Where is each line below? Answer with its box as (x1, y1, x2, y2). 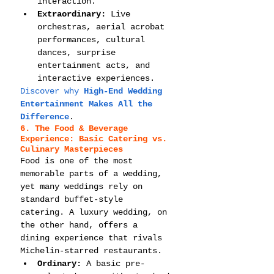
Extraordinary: (37, 9, 106, 19)
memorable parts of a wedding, (20, 168, 167, 179)
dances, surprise (37, 47, 120, 57)
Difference (20, 111, 69, 122)
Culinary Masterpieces (20, 144, 123, 154)
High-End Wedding (84, 86, 167, 96)
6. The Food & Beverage (20, 123, 133, 133)
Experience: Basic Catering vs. (20, 133, 172, 144)
